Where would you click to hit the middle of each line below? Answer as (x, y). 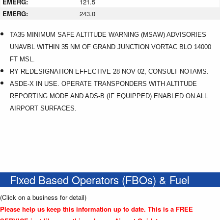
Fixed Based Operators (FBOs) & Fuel (100, 179)
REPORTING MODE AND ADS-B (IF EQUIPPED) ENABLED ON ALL (109, 96)
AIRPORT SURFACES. (43, 108)
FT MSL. (22, 59)
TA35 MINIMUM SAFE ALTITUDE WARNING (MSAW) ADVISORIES (108, 34)
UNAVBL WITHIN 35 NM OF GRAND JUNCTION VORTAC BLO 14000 (110, 47)
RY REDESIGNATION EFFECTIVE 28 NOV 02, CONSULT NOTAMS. (109, 71)
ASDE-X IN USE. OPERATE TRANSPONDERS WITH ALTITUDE (103, 83)
